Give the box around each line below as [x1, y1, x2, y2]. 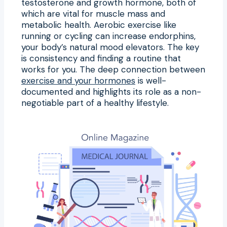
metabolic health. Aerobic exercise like [21, 19, 176, 30]
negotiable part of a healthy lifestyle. [21, 97, 169, 108]
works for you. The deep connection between [21, 63, 205, 75]
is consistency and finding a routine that [21, 52, 181, 64]
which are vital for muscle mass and [21, 8, 165, 19]
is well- [135, 74, 166, 86]
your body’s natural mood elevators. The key [21, 41, 199, 53]
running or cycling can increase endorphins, [21, 30, 196, 42]
